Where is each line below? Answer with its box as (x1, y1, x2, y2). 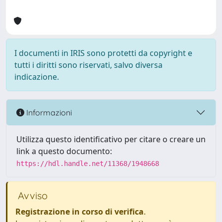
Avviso (15, 189, 48, 202)
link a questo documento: (16, 146, 112, 157)
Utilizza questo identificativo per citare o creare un (16, 134, 206, 145)
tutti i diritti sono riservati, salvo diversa (14, 59, 163, 70)
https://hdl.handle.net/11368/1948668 (16, 160, 159, 167)
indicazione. (14, 71, 59, 82)
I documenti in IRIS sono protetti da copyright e (14, 48, 192, 58)
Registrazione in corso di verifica (15, 206, 144, 217)
